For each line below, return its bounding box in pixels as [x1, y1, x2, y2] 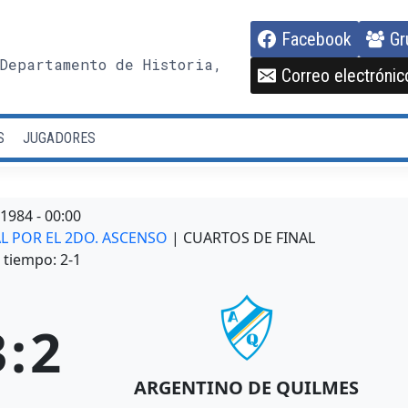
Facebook [280, 27, 352, 50]
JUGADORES [22, 128, 96, 147]
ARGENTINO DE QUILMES [133, 375, 359, 401]
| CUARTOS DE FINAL [171, 228, 316, 249]
